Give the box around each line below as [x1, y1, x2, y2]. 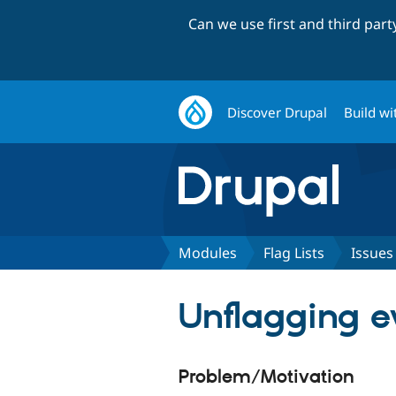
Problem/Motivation [179, 365, 354, 389]
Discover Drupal [227, 103, 328, 121]
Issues [351, 242, 393, 263]
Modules [179, 242, 237, 263]
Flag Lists [263, 242, 324, 263]
